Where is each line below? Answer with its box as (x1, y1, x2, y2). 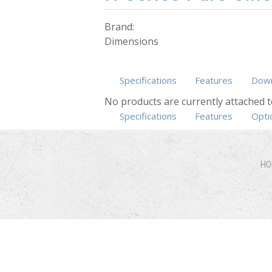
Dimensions (104, 34, 158, 48)
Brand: (104, 19, 137, 33)
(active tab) (176, 109, 224, 122)
